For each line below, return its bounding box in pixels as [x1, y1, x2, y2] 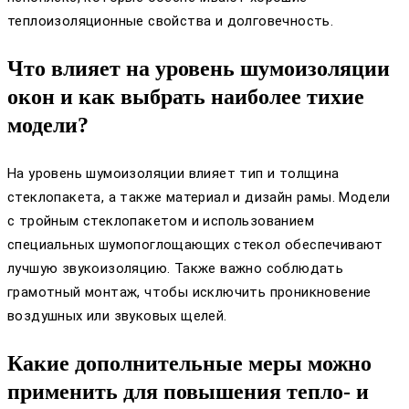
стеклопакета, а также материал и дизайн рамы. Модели [7, 188, 391, 205]
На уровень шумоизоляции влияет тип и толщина [7, 164, 340, 182]
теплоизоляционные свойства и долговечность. [7, 12, 334, 29]
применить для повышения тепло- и [7, 379, 369, 404]
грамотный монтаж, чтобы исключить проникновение [7, 283, 372, 300]
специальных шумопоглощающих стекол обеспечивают [7, 236, 383, 253]
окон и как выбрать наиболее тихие [7, 84, 364, 109]
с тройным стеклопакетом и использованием [7, 212, 314, 229]
